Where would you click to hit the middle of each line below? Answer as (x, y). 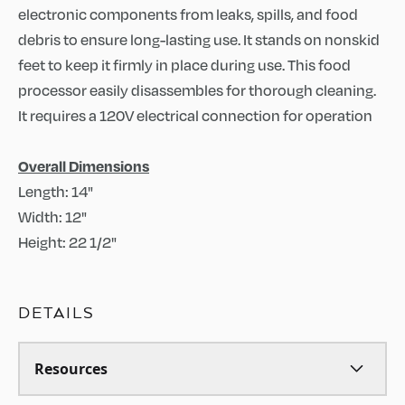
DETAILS (57, 312)
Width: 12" (52, 217)
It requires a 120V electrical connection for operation (195, 115)
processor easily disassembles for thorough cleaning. (197, 90)
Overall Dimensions (84, 166)
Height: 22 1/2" (67, 242)
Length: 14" (56, 191)
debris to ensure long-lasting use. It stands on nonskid (199, 39)
